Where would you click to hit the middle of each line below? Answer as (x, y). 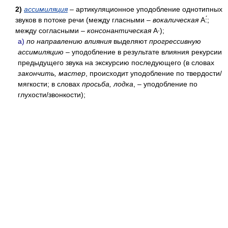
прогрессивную (175, 41)
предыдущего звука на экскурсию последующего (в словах (116, 63)
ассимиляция (46, 9)
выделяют (130, 41)
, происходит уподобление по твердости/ (154, 73)
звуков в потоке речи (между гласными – (84, 20)
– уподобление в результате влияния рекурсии (143, 52)
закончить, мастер (52, 73)
